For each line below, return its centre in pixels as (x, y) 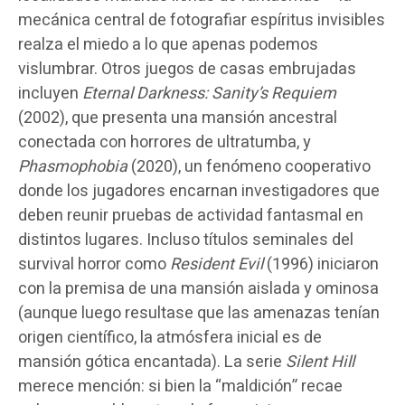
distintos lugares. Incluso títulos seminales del (186, 240)
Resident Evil (217, 264)
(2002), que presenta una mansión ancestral (178, 118)
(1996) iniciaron (321, 264)
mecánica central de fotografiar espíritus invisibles (202, 20)
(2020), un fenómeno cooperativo (249, 166)
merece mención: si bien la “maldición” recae (180, 386)
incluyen (50, 93)
